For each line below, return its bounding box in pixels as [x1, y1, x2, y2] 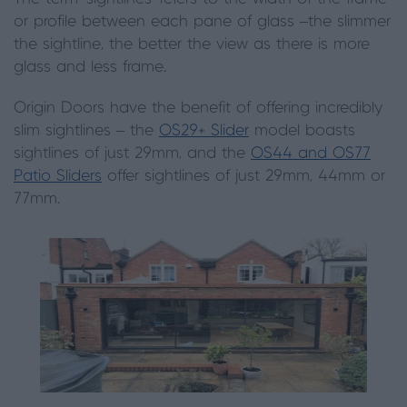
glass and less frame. [14, 59, 166, 75]
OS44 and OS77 [251, 145, 371, 162]
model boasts [249, 123, 355, 139]
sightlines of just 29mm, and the [14, 145, 251, 162]
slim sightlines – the [14, 123, 159, 139]
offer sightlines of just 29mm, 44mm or [102, 168, 385, 184]
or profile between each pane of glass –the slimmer [14, 14, 391, 30]
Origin [14, 100, 61, 116]
